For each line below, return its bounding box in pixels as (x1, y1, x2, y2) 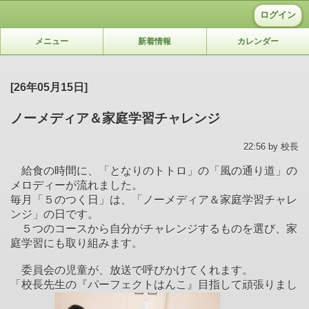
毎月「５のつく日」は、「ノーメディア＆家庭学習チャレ (10, 193, 297, 206)
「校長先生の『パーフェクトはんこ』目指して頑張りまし (10, 278, 297, 290)
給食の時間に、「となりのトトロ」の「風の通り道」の (10, 164, 297, 177)
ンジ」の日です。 (10, 208, 99, 220)
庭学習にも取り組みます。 (10, 237, 143, 249)
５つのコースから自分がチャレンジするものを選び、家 (10, 222, 297, 235)
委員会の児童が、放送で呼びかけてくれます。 (10, 263, 253, 276)
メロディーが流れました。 (10, 179, 154, 191)
